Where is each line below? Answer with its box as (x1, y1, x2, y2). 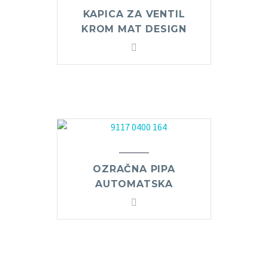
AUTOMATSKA (95, 178, 173, 190)
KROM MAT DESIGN (81, 23, 187, 35)
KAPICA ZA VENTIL (83, 8, 185, 20)
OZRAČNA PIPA (93, 163, 175, 175)
